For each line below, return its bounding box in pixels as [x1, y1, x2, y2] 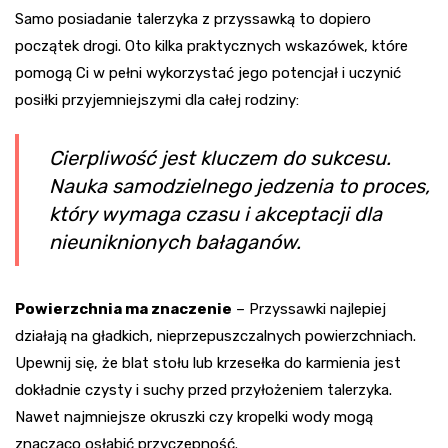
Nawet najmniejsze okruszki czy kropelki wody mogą [15, 408, 373, 427]
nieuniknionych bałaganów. [49, 230, 301, 255]
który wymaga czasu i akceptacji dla [49, 202, 382, 227]
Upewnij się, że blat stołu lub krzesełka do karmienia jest [15, 354, 401, 373]
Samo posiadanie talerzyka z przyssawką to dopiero [15, 10, 371, 29]
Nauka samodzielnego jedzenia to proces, [49, 174, 430, 199]
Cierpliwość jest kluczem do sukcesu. [49, 146, 391, 171]
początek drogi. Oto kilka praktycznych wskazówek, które [15, 37, 408, 56]
